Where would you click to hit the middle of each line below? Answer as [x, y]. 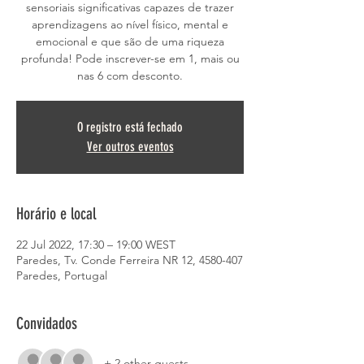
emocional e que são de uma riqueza [130, 41]
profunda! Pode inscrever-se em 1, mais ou [130, 58]
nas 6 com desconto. [130, 76]
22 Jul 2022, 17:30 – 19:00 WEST [96, 245]
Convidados [47, 323]
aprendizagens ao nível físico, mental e [130, 24]
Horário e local [56, 214]
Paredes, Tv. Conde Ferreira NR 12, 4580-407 [130, 260]
